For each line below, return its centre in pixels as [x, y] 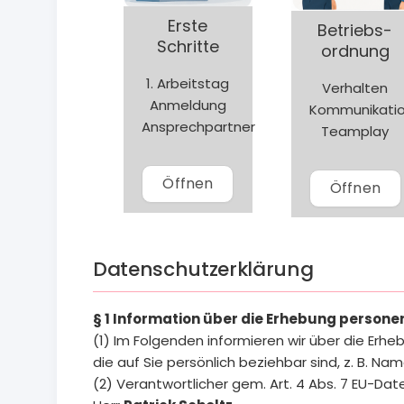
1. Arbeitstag [188, 83]
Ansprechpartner [199, 126]
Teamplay [355, 131]
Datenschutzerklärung [203, 269]
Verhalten [355, 87]
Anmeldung [188, 105]
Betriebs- [355, 30]
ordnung [355, 50]
